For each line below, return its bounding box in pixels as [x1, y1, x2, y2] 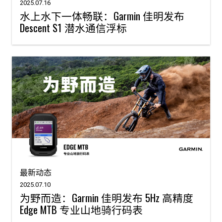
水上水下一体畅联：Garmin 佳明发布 [20, 8, 184, 24]
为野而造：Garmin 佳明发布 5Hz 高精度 [20, 189, 193, 205]
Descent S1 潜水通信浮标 [20, 20, 127, 36]
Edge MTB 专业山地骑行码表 [20, 201, 143, 217]
